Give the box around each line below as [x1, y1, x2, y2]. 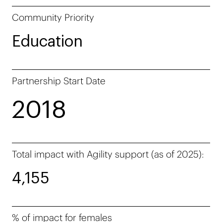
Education [12, 34, 83, 50]
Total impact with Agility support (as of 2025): [12, 148, 204, 160]
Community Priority [12, 11, 94, 23]
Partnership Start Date [12, 74, 106, 87]
